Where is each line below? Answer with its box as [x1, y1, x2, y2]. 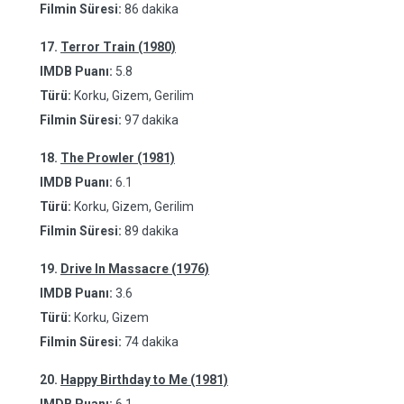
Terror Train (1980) [60, 40, 176, 54]
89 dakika [124, 224, 179, 238]
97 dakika [124, 113, 179, 127]
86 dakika [124, 2, 179, 16]
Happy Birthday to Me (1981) [60, 372, 228, 387]
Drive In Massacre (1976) [60, 262, 209, 276]
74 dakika [124, 335, 179, 349]
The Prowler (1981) [60, 151, 175, 165]
